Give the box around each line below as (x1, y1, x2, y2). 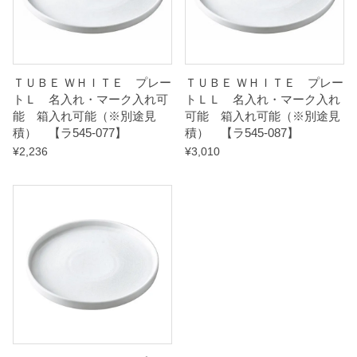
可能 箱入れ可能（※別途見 (185, 109, 340, 123)
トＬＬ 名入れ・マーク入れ (185, 92, 340, 106)
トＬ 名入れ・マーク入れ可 (13, 92, 168, 106)
